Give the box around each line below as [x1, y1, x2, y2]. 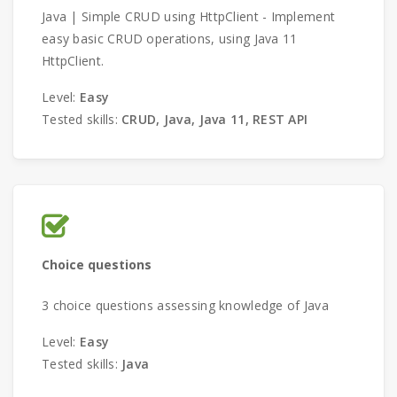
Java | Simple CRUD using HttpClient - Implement [42, 8, 336, 25]
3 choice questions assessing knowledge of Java [42, 297, 329, 314]
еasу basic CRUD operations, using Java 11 [42, 30, 298, 47]
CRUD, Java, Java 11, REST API [121, 111, 308, 128]
